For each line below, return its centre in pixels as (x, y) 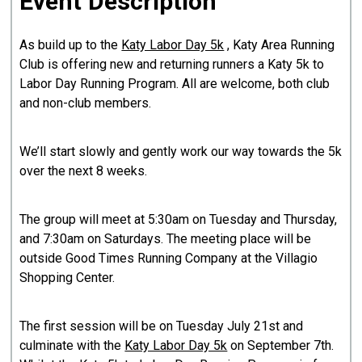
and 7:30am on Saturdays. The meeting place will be (166, 239)
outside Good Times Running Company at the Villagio (169, 259)
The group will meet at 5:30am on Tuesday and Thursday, (179, 220)
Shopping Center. (67, 278)
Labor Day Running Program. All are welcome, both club (175, 84)
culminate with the (72, 346)
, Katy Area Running (280, 45)
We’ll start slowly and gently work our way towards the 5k (181, 152)
